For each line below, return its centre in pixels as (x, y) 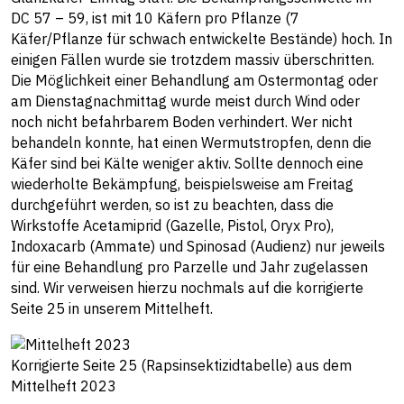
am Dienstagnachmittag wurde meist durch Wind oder (185, 101)
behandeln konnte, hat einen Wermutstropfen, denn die (191, 142)
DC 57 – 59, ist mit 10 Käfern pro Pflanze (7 (155, 18)
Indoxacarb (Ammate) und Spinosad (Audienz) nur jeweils (198, 246)
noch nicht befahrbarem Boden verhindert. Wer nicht (182, 122)
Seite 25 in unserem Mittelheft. (112, 308)
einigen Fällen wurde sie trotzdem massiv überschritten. (193, 60)
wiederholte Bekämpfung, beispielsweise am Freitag (182, 184)
